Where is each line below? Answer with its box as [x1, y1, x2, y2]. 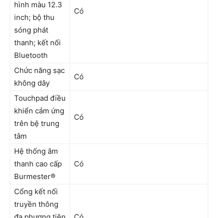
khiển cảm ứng [14, 106, 64, 115]
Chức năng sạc [14, 66, 65, 75]
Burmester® [14, 172, 55, 181]
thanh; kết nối [14, 38, 61, 47]
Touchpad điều [14, 93, 66, 103]
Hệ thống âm [14, 146, 58, 156]
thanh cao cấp [14, 159, 62, 168]
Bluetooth [14, 51, 48, 60]
